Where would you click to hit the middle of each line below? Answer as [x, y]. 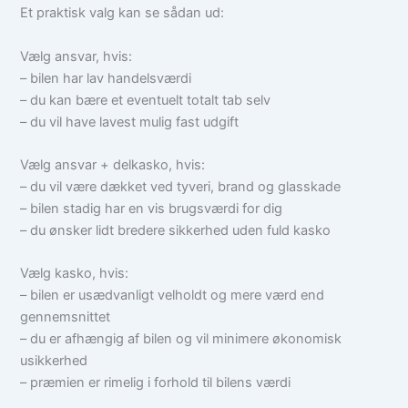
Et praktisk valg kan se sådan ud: [122, 13]
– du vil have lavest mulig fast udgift [130, 122]
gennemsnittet [66, 317]
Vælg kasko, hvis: [75, 274]
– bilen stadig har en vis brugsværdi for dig [152, 209]
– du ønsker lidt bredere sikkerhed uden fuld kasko [176, 231]
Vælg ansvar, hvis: [76, 56]
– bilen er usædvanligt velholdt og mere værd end [173, 296]
